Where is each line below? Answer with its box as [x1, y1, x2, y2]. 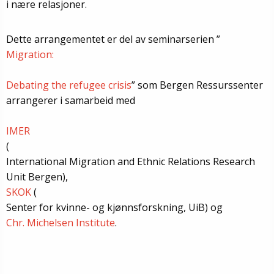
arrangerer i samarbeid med [6, 93, 135, 107]
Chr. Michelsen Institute [6, 215, 115, 229]
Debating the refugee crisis [6, 78, 131, 92]
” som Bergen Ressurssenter [131, 78, 263, 92]
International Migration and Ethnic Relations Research [6, 154, 255, 168]
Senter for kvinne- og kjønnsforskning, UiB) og [6, 200, 223, 214]
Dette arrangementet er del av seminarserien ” [6, 32, 220, 46]
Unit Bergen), [6, 169, 68, 183]
